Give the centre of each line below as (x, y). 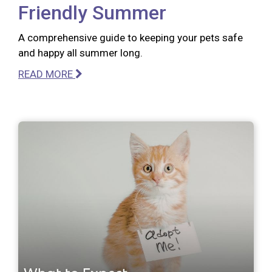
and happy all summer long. (80, 53)
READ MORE (47, 74)
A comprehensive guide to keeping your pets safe (131, 37)
